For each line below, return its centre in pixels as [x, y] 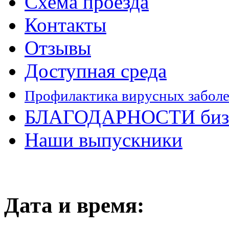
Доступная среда [96, 71]
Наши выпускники [104, 140]
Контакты [65, 25]
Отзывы [58, 48]
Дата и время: [74, 205]
